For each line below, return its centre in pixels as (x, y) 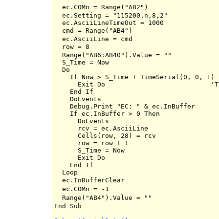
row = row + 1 (91, 143)
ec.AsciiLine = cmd (93, 39)
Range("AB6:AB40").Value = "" (113, 55)
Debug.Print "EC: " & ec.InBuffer (125, 106)
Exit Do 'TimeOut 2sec (113, 84)
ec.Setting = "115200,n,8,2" (111, 15)
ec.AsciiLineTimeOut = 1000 (109, 22)
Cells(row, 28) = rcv (105, 135)
